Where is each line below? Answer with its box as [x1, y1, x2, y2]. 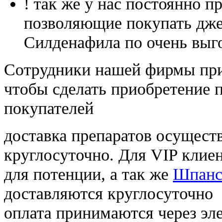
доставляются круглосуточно [4, 183, 213, 203]
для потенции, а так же [4, 164, 173, 183]
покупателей [4, 98, 94, 117]
